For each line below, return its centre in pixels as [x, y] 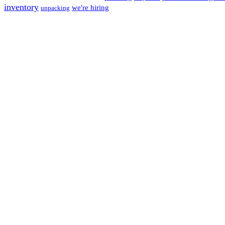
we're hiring [90, 8]
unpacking [55, 8]
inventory [21, 7]
